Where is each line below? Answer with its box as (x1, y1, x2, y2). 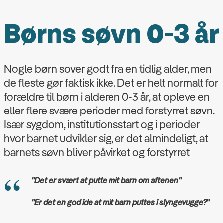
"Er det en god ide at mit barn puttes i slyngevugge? (31, 197, 207, 207)
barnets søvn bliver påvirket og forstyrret (4, 145, 190, 159)
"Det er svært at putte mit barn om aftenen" (31, 175, 181, 185)
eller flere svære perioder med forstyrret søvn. (4, 104, 214, 117)
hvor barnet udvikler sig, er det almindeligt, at (4, 131, 208, 145)
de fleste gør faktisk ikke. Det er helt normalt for (4, 76, 218, 90)
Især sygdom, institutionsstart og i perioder (4, 117, 200, 131)
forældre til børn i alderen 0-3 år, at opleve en (4, 90, 210, 104)
